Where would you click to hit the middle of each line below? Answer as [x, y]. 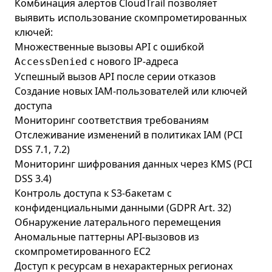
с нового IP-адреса [133, 61]
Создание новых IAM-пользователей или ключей [131, 91]
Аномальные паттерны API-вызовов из [107, 237]
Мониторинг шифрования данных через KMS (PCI [133, 164]
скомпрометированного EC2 [83, 251]
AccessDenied [51, 62]
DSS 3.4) [33, 178]
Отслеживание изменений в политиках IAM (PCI [128, 135]
